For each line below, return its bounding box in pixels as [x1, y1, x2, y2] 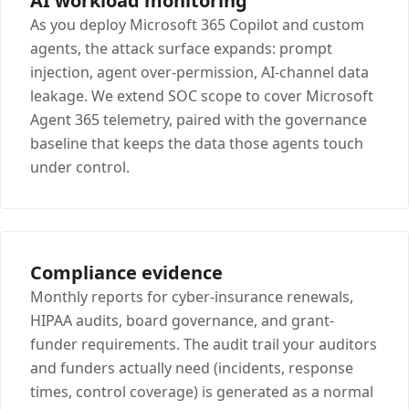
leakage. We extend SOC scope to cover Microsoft [30, 85, 373, 106]
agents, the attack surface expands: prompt [30, 37, 332, 58]
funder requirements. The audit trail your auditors [30, 333, 377, 354]
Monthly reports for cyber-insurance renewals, [30, 286, 353, 307]
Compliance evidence [30, 259, 223, 285]
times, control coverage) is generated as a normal [30, 381, 373, 402]
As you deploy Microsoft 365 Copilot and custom [30, 14, 364, 35]
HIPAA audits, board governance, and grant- [30, 309, 334, 330]
